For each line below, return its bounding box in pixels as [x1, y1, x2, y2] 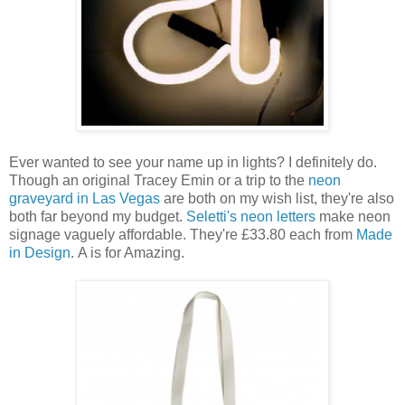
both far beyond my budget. [9, 208, 186, 224]
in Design [9, 244, 71, 260]
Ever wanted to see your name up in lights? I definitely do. [9, 154, 377, 170]
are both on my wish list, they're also [160, 190, 394, 206]
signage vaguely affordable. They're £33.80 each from [9, 226, 356, 242]
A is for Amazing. [78, 244, 184, 260]
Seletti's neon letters [186, 208, 316, 224]
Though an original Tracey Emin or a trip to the [9, 172, 308, 188]
